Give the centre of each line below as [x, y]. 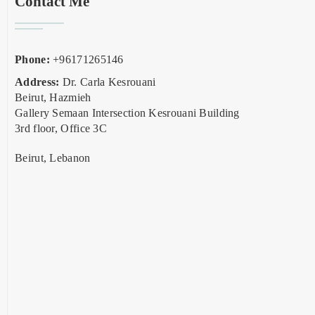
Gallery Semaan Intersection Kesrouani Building [127, 112]
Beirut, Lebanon [53, 157]
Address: [37, 82]
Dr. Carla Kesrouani [108, 82]
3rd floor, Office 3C [61, 128]
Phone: [32, 59]
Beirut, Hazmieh [53, 97]
